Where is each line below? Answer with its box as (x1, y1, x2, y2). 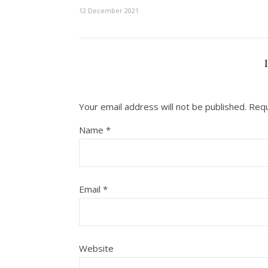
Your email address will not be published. (79, 100, 246, 112)
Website (79, 242, 114, 254)
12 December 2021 (79, 6, 139, 15)
